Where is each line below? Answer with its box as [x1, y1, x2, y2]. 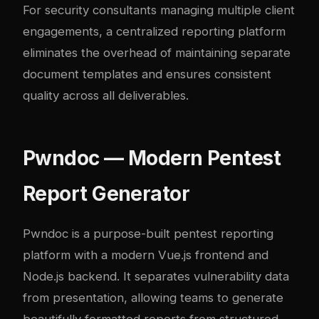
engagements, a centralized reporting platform [23, 23, 286, 38]
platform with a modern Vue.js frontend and [23, 247, 268, 262]
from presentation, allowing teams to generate [23, 290, 283, 305]
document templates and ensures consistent [23, 66, 271, 81]
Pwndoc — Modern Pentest [23, 145, 281, 170]
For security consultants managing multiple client [23, 2, 295, 17]
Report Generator [23, 181, 190, 206]
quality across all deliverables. [23, 88, 189, 103]
